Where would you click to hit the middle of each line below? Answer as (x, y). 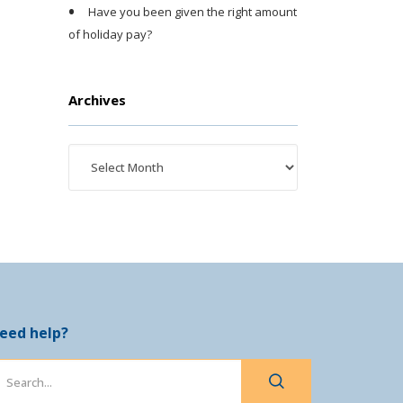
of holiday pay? (110, 35)
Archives (97, 100)
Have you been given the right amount (193, 11)
